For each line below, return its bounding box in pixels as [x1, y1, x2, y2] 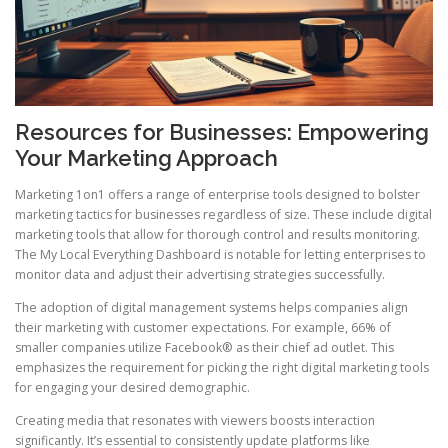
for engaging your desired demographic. [15, 378, 250, 396]
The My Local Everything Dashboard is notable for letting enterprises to [15, 245, 426, 263]
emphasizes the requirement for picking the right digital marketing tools [15, 358, 429, 376]
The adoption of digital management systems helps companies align [15, 298, 408, 316]
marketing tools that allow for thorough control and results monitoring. [15, 225, 420, 243]
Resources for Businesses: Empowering [15, 119, 429, 146]
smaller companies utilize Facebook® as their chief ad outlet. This [15, 338, 394, 356]
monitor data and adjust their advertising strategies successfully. [15, 265, 385, 283]
